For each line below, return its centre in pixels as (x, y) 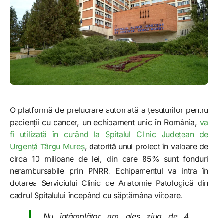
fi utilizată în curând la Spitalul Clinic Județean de (109, 135)
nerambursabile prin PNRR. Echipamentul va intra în (109, 171)
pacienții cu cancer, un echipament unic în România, (105, 122)
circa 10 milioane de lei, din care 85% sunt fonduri (109, 159)
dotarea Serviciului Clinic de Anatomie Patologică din (109, 183)
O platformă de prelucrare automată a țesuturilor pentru (109, 110)
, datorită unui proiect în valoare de (146, 147)
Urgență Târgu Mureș (47, 147)
